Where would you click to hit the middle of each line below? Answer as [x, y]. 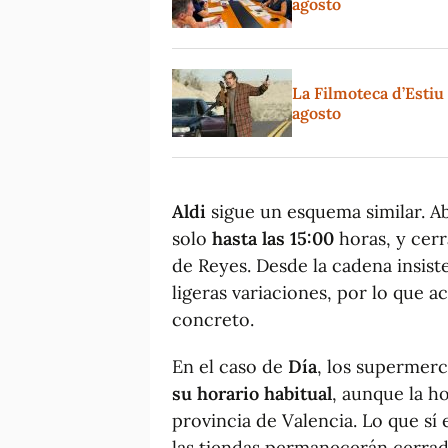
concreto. [213, 319]
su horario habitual [252, 393]
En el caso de [230, 366]
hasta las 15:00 [273, 238]
